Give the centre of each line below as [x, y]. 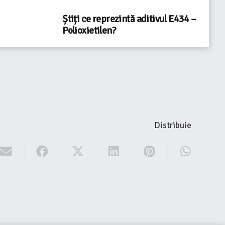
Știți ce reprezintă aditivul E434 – [129, 19]
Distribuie [173, 126]
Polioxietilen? [89, 31]
